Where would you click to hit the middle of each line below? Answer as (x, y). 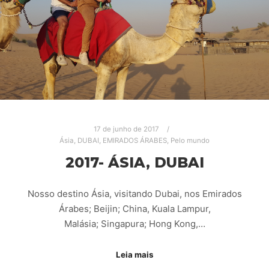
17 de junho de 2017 (126, 129)
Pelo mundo (190, 141)
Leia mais (134, 254)
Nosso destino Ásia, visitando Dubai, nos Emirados (134, 194)
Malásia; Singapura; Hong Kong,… (134, 224)
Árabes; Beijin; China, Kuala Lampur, (134, 209)
